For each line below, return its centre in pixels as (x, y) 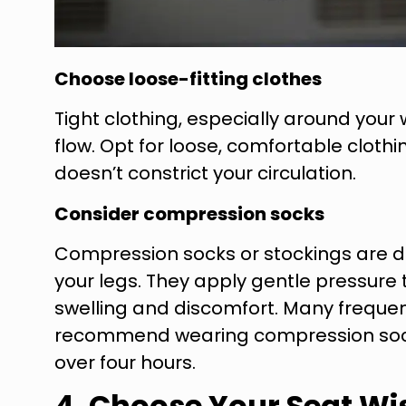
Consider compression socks (189, 213)
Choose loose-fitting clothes (188, 78)
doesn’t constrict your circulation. (205, 174)
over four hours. (125, 363)
